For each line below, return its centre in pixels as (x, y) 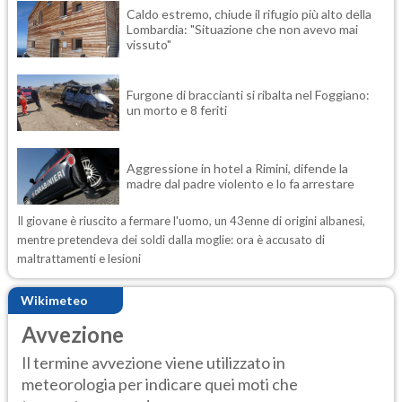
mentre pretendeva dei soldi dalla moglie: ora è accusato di (171, 239)
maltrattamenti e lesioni (79, 258)
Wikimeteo (54, 301)
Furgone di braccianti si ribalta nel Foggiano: (248, 95)
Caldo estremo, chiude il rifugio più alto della (249, 13)
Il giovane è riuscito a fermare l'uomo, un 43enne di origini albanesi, (191, 220)
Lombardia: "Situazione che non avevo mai (242, 29)
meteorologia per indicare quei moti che (160, 385)
